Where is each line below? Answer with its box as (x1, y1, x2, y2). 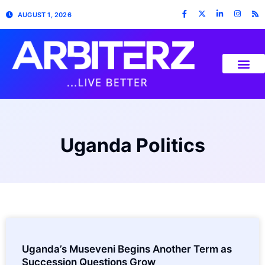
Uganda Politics (60, 133, 205, 157)
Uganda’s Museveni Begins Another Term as (22, 243, 232, 255)
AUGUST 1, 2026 (18, 10, 72, 19)
